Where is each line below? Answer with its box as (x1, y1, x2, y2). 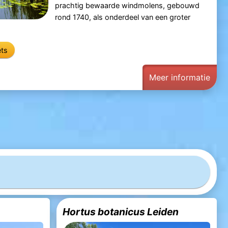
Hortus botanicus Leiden (63, 205, 179, 218)
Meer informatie (149, 72, 211, 82)
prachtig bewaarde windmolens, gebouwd (54, 1, 199, 10)
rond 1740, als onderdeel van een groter (54, 13, 190, 22)
